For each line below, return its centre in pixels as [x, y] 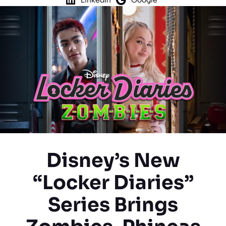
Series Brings [113, 205]
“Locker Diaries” [113, 182]
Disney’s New [113, 160]
